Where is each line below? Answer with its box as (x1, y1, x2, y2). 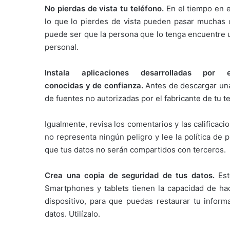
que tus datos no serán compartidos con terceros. (45, 145, 226, 155)
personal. (45, 42, 79, 52)
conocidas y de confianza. (45, 81, 143, 91)
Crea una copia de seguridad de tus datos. (45, 170, 215, 181)
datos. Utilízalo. (45, 209, 100, 219)
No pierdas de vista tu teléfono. (45, 4, 164, 14)
